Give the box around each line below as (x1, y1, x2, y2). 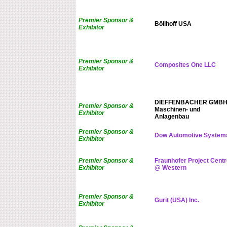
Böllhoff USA (154, 20, 192, 28)
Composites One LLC (154, 61, 216, 69)
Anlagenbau (154, 113, 189, 121)
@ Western (154, 164, 186, 172)
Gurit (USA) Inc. (154, 197, 199, 204)
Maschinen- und (154, 106, 200, 113)
